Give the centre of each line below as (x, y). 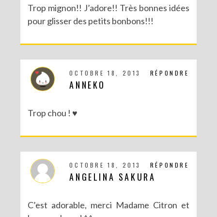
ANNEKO (88, 85)
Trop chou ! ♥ (53, 113)
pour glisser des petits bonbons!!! (91, 21)
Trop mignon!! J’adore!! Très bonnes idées (108, 8)
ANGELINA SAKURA (113, 177)
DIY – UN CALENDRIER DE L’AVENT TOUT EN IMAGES (107, 151)
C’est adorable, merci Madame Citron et (108, 205)
